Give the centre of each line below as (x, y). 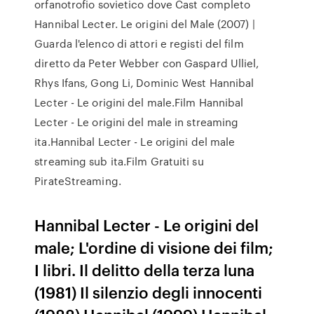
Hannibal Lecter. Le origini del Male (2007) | (145, 24)
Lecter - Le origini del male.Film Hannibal (139, 102)
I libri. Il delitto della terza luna (145, 269)
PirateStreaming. (78, 181)
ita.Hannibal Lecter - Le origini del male (135, 142)
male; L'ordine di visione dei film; (154, 247)
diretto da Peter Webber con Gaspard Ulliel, (147, 63)
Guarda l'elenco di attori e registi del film (139, 43)
